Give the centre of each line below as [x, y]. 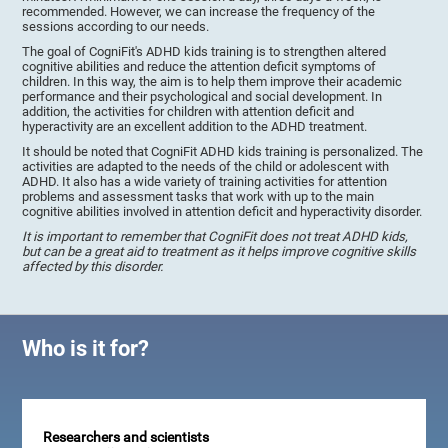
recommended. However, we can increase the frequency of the [199, 12]
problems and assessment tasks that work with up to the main [198, 197]
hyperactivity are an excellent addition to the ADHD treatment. [195, 127]
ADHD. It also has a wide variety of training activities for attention [205, 182]
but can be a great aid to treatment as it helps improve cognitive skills [219, 252]
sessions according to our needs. [116, 27]
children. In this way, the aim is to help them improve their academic [212, 82]
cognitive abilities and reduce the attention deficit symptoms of [199, 67]
